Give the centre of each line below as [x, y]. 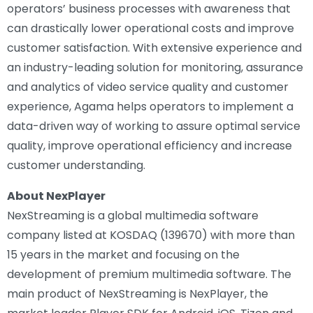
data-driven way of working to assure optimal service [154, 126]
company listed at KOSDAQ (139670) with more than [151, 235]
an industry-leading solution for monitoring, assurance [155, 67]
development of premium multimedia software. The [149, 274]
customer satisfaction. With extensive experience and [154, 48]
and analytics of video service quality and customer [148, 87]
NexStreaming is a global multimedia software [133, 215]
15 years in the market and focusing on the [123, 254]
